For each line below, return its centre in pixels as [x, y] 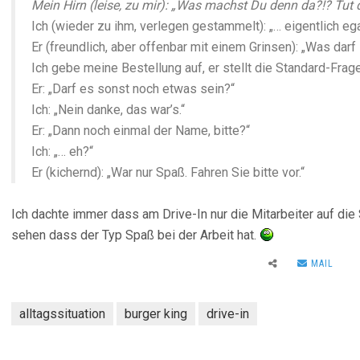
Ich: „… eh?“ [62, 151]
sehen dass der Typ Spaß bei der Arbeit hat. [135, 235]
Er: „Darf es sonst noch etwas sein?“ [133, 89]
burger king [156, 314]
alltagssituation [62, 314]
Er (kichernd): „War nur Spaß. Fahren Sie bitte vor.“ [168, 172]
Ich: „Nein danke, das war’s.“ [108, 110]
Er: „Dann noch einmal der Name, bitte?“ [141, 131]
